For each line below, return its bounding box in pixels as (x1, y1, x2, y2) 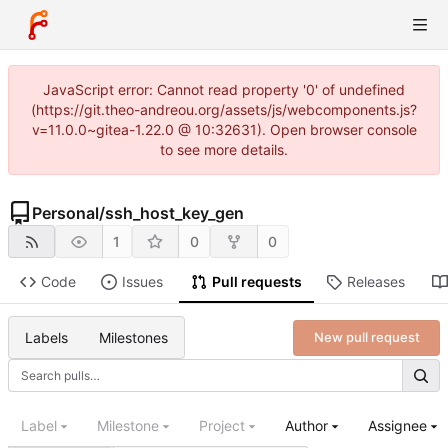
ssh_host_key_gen (105, 203, 244, 223)
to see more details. (160, 141, 288, 158)
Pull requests (211, 273, 302, 291)
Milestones (99, 328, 169, 346)
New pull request (313, 329, 420, 346)
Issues (121, 273, 163, 291)
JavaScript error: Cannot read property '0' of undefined (43, 81, 405, 98)
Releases (346, 273, 405, 291)
